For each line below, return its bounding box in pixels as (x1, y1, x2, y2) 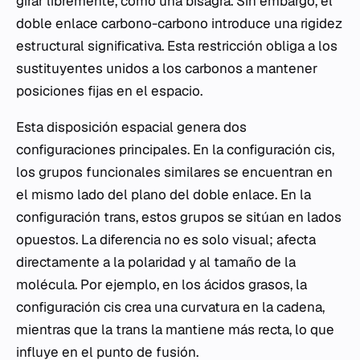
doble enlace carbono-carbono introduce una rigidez (16, 14, 342, 32)
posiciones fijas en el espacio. (16, 82, 202, 100)
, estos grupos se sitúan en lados (136, 208, 342, 226)
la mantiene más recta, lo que (148, 321, 334, 338)
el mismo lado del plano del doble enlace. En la (16, 186, 311, 203)
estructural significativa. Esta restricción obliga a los (16, 37, 337, 55)
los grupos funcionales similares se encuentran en (16, 163, 333, 181)
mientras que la (16, 321, 116, 338)
